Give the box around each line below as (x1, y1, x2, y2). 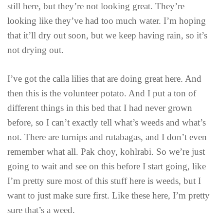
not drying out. (7, 45, 64, 55)
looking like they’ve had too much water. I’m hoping (7, 16, 206, 26)
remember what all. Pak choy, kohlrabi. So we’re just (7, 146, 205, 157)
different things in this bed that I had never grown (7, 102, 192, 113)
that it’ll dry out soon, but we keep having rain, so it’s (7, 30, 207, 41)
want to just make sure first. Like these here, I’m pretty (7, 190, 210, 200)
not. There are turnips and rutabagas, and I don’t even (7, 131, 207, 142)
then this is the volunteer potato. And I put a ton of (7, 88, 196, 98)
